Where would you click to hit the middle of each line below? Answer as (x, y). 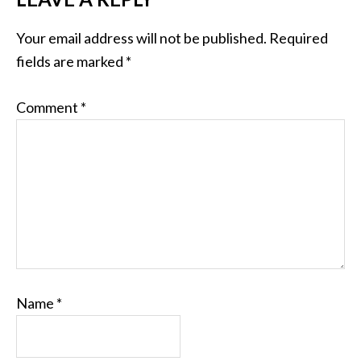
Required (299, 38)
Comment (48, 107)
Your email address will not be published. (141, 38)
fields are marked (71, 61)
